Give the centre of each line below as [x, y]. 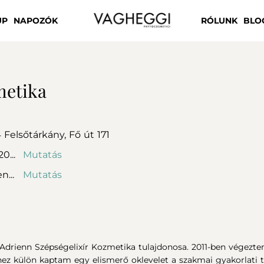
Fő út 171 [89, 134]
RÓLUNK [219, 20]
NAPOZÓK [36, 20]
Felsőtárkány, [37, 134]
